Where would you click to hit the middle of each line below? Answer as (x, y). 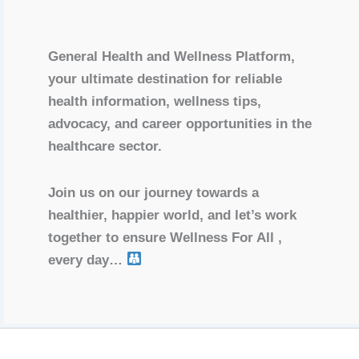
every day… (87, 260)
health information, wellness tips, (155, 101)
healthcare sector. (105, 146)
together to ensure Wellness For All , (165, 237)
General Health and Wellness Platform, (171, 56)
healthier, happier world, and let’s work (172, 215)
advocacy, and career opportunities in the (180, 123)
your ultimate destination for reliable (165, 79)
